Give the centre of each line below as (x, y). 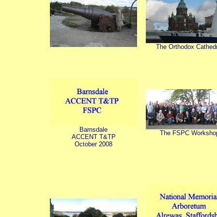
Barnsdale (93, 130)
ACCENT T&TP (93, 137)
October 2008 (93, 144)
